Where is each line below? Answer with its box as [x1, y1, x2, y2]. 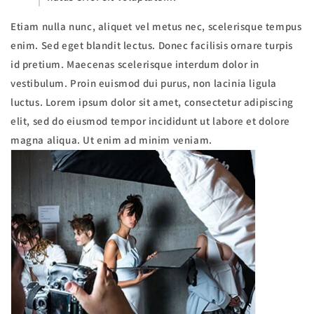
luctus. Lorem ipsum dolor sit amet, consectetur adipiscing [11, 95, 294, 109]
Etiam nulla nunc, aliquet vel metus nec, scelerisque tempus [11, 20, 302, 34]
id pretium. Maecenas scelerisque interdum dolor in [11, 57, 260, 71]
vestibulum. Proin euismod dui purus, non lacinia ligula [11, 76, 278, 90]
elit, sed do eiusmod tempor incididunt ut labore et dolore [11, 114, 290, 128]
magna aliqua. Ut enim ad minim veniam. [11, 133, 212, 147]
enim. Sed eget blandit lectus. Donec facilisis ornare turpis [11, 39, 294, 53]
